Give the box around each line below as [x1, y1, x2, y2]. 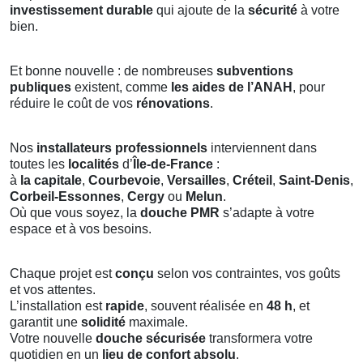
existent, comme [71, 79, 171, 94]
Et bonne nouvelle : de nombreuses [10, 63, 216, 78]
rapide [105, 298, 144, 313]
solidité [81, 314, 126, 329]
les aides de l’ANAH [171, 79, 293, 94]
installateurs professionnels [36, 140, 207, 155]
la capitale [20, 173, 82, 187]
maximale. [126, 314, 188, 329]
